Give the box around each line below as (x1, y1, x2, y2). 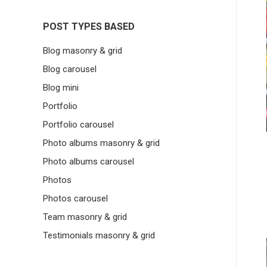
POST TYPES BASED (43, 20, 135, 32)
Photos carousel (43, 193, 108, 204)
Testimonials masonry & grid (43, 229, 155, 241)
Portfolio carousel (43, 119, 114, 130)
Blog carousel (43, 63, 97, 74)
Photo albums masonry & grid (43, 137, 160, 148)
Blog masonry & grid (43, 45, 122, 56)
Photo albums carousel (43, 156, 134, 167)
